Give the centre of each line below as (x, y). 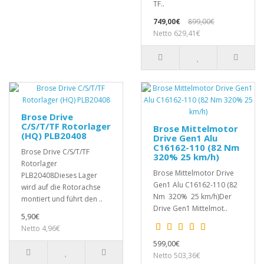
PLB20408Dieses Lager (59, 176)
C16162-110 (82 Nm (196, 148)
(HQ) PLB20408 (54, 136)
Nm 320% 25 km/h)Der (192, 197)
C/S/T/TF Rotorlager (66, 126)
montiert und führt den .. (62, 199)
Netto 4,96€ (41, 229)
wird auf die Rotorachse (61, 187)
